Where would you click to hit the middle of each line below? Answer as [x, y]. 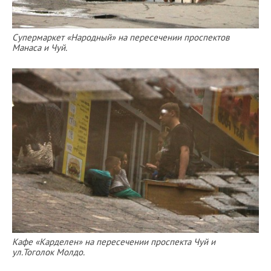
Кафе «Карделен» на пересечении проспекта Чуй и [114, 241]
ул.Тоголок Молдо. [48, 252]
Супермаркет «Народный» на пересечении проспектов [121, 37]
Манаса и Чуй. [40, 47]
